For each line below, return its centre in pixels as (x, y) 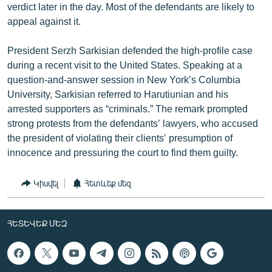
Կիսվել (46, 183)
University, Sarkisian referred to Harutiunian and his (118, 93)
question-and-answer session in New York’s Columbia (124, 79)
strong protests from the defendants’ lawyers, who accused (133, 123)
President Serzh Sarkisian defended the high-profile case (130, 50)
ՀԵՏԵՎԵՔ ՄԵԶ (37, 223)
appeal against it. (44, 21)
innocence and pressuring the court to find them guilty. (123, 152)
